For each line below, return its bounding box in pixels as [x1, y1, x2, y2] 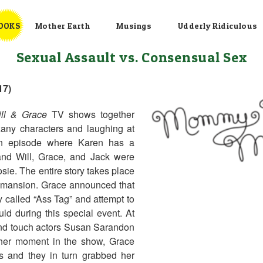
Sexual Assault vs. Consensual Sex [16, 49, 247, 66]
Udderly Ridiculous [178, 20, 258, 31]
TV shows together [46, 107, 135, 121]
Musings [116, 20, 152, 31]
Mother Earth [35, 20, 90, 31]
